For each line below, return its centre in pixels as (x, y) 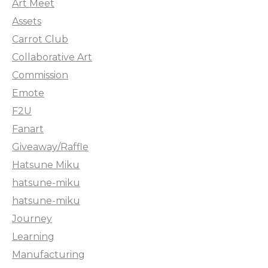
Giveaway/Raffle (50, 147)
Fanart (28, 129)
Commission (40, 75)
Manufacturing (48, 255)
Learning (33, 237)
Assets (27, 22)
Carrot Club (40, 39)
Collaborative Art (52, 57)
